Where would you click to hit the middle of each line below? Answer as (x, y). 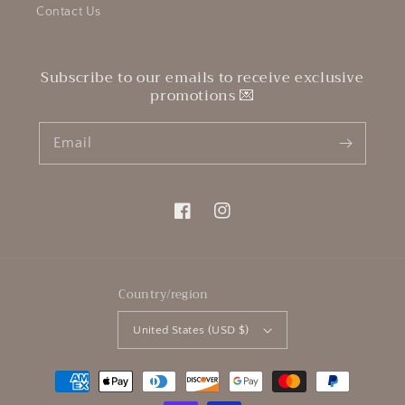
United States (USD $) (191, 330)
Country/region (164, 295)
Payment (59, 373)
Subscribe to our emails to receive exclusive (202, 78)
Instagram (243, 220)
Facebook (202, 220)
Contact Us (69, 12)
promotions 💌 (202, 96)
